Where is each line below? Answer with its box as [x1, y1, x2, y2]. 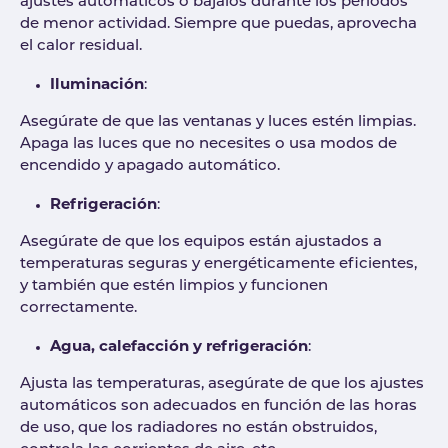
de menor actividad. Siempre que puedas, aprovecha [20, 17, 417, 33]
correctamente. [20, 301, 141, 317]
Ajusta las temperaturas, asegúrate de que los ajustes [20, 377, 424, 393]
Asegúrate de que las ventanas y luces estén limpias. [20, 115, 416, 131]
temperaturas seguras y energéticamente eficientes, [20, 257, 417, 273]
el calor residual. [20, 39, 146, 55]
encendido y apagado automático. [20, 159, 284, 175]
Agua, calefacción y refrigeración [50, 336, 308, 356]
